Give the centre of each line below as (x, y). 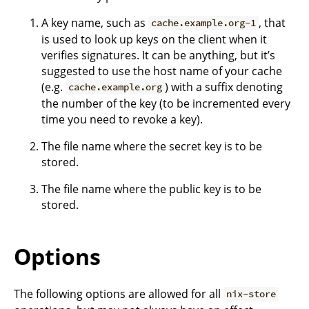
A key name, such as (95, 22)
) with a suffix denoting (224, 87)
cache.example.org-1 (204, 23)
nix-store (251, 294)
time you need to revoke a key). (122, 119)
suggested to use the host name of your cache (162, 71)
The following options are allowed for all (119, 293)
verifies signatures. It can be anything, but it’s (158, 55)
